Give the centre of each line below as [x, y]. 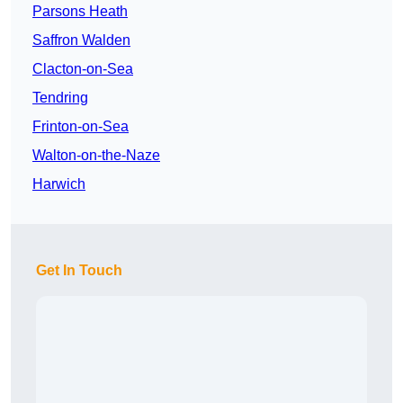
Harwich [59, 184]
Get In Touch [79, 271]
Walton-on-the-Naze [96, 156]
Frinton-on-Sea [81, 127]
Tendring [60, 98]
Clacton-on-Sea [83, 69]
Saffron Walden [81, 40]
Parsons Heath [80, 12]
